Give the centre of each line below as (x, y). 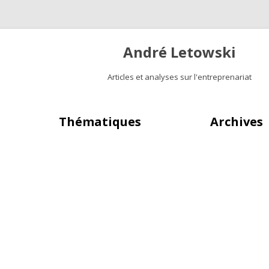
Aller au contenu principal (141, 102)
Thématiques (100, 122)
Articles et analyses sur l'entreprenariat (180, 77)
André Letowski (180, 52)
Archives (237, 122)
